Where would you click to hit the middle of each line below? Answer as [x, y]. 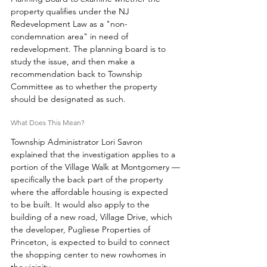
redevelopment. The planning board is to [89, 49]
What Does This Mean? [49, 122]
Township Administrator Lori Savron [78, 142]
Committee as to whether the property [85, 86]
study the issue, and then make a [74, 61]
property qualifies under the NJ [71, 11]
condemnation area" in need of [71, 36]
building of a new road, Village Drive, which [93, 217]
